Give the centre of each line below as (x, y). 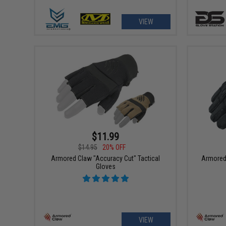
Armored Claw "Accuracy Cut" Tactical (106, 158)
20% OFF (114, 147)
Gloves (105, 166)
